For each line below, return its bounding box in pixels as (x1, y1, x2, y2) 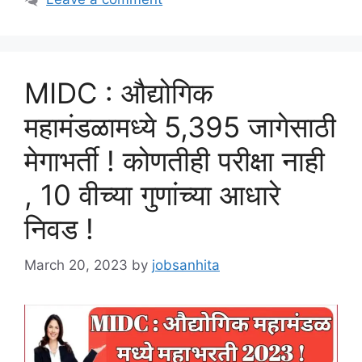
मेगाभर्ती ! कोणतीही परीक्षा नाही (24, 144, 325, 179)
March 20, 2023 (24, 256, 128, 273)
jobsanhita (152, 256, 220, 273)
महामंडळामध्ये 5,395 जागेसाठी (24, 110, 336, 145)
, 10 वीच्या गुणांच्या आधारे (24, 178, 280, 213)
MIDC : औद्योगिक (24, 76, 213, 111)
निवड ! (24, 212, 94, 246)
